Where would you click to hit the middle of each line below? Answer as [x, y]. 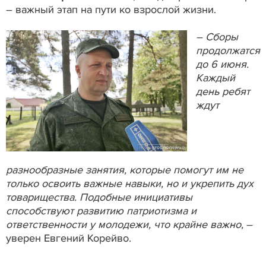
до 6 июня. [222, 64]
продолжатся [228, 51]
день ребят [223, 92]
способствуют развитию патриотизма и [101, 210]
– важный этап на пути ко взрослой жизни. [111, 10]
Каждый [216, 78]
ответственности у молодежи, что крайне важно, [126, 224]
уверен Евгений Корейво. [69, 238]
